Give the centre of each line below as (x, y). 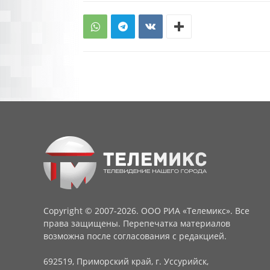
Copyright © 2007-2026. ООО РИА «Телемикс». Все (146, 211)
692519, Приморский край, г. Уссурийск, (126, 261)
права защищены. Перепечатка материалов (137, 223)
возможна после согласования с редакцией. (135, 236)
